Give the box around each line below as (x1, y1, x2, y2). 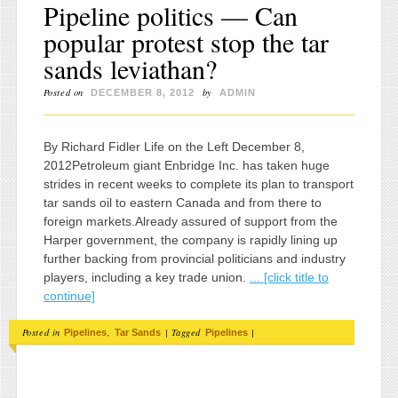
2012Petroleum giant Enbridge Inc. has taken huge (43, 157, 330, 172)
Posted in (21, 325, 64, 338)
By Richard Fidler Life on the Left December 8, (43, 139, 305, 154)
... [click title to (249, 269, 329, 284)
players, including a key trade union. (43, 269, 250, 284)
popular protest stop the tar (43, 24, 329, 60)
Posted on (43, 86, 87, 99)
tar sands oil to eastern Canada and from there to (43, 195, 322, 210)
